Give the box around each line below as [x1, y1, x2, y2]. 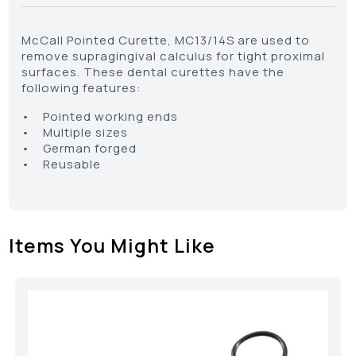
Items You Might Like [9, 232, 216, 259]
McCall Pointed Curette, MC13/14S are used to [21, 32, 311, 49]
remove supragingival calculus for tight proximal [21, 48, 326, 65]
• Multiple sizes [21, 124, 129, 141]
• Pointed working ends [21, 108, 179, 126]
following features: [21, 79, 142, 97]
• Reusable [21, 156, 105, 173]
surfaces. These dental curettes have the [21, 64, 285, 81]
